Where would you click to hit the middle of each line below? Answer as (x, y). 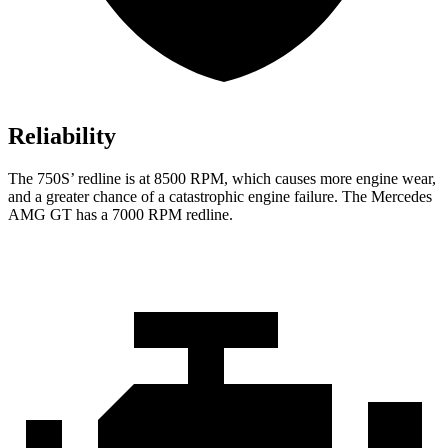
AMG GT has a (60, 215)
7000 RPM (147, 215)
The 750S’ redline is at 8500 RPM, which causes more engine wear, (222, 179)
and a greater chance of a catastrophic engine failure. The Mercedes (220, 197)
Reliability (62, 136)
